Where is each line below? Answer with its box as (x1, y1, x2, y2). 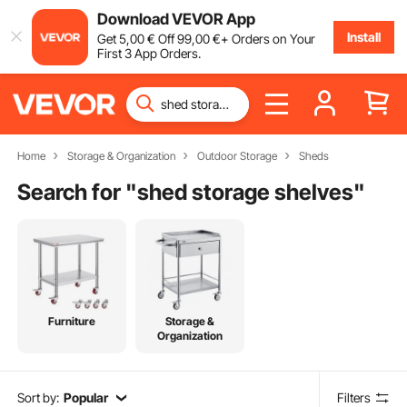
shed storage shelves (137, 178, 354, 205)
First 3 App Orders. (96, 45, 201, 61)
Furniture (47, 314, 95, 329)
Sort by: (17, 389, 60, 405)
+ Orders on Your (220, 30, 315, 46)
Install (346, 28, 381, 45)
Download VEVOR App (96, 9, 255, 28)
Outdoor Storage (196, 149, 277, 163)
